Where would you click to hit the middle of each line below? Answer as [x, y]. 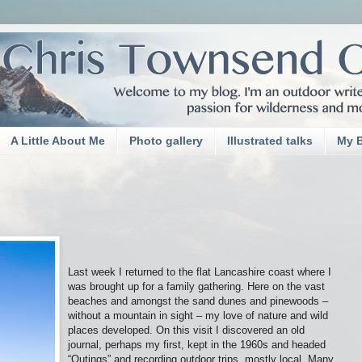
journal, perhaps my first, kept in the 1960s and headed [197, 345]
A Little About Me [58, 141]
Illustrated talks [270, 141]
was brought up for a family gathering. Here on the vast [196, 287]
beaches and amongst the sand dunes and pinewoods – [198, 301]
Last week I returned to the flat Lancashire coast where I [200, 272]
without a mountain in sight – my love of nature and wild [198, 316]
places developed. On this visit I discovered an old [186, 330]
